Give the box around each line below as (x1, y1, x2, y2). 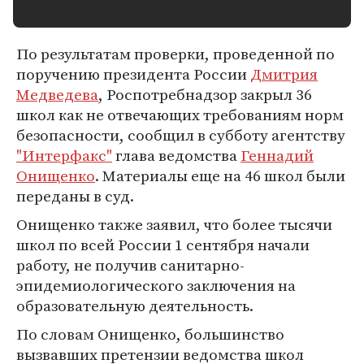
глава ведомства (112, 145, 240, 166)
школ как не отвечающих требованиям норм (16, 104, 344, 125)
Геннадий (240, 145, 314, 166)
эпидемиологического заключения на (16, 275, 296, 296)
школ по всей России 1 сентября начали (16, 234, 310, 255)
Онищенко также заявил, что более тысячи (16, 214, 332, 235)
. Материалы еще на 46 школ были (95, 165, 345, 186)
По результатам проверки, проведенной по (16, 43, 335, 64)
